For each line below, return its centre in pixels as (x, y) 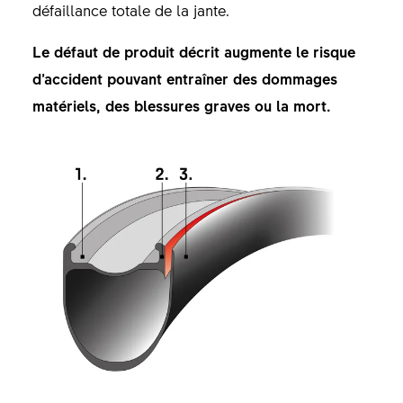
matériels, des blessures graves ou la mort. (181, 106)
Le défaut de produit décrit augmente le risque (193, 52)
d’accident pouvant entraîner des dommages (184, 79)
